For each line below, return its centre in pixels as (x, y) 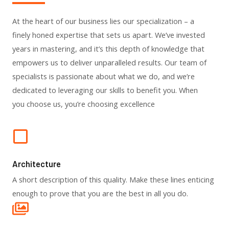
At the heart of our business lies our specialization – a (103, 21)
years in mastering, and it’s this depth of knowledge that (108, 48)
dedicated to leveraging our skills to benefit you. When (105, 90)
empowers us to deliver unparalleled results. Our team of (109, 62)
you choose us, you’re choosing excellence (84, 104)
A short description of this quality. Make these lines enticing (113, 180)
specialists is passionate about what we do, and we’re (104, 76)
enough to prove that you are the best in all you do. (100, 193)
